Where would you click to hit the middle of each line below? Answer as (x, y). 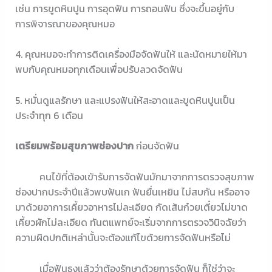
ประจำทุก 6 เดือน (49, 115)
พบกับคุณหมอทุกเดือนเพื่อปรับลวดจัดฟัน (99, 70)
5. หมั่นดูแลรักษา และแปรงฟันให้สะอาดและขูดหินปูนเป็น (125, 100)
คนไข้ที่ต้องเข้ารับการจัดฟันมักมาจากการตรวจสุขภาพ (134, 177)
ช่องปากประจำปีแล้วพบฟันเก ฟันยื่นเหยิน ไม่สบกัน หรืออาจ (132, 192)
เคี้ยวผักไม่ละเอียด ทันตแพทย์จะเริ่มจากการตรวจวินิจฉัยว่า (131, 222)
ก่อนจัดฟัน (156, 146)
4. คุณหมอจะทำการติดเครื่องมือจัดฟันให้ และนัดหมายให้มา (131, 54)
